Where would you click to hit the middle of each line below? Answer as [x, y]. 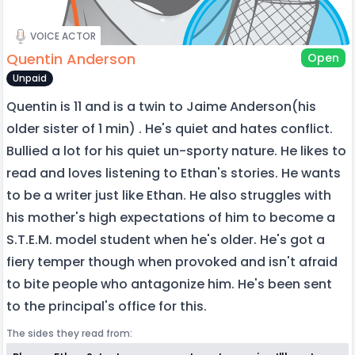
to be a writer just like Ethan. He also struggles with [169, 195]
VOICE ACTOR [63, 36]
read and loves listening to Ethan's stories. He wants [174, 173]
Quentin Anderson [71, 59]
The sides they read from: [69, 333]
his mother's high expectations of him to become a [171, 217]
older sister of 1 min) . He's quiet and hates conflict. [170, 128]
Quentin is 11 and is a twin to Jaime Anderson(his [161, 106]
